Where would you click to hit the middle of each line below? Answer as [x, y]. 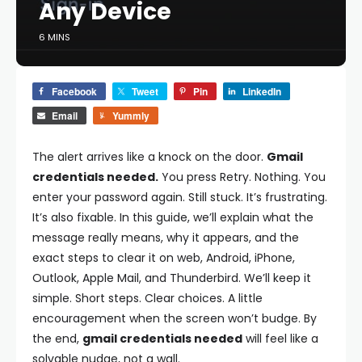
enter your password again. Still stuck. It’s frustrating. [180, 197]
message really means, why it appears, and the [166, 238]
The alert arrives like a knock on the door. [149, 157]
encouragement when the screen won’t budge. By [175, 318]
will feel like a [280, 339]
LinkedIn [262, 91]
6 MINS [55, 37]
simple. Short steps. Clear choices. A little [147, 298]
